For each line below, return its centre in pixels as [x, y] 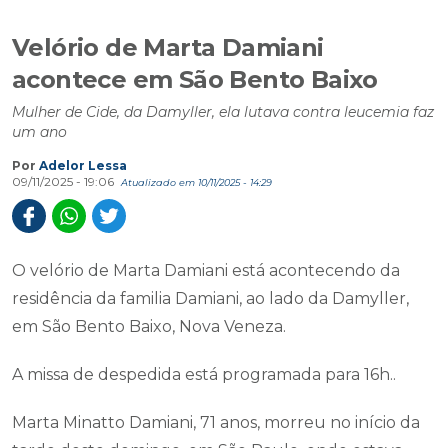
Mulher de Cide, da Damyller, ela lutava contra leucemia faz [223, 112]
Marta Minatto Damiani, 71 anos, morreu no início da [216, 422]
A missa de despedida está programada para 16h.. [204, 374]
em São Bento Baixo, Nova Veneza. [149, 326]
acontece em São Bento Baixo [195, 79]
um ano [39, 132]
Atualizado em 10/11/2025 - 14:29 [196, 182]
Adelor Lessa [83, 165]
